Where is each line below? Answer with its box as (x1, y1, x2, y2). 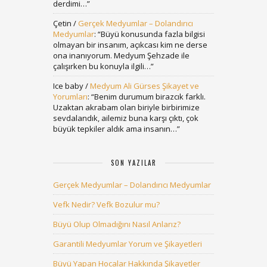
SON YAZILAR (110, 158, 157, 167)
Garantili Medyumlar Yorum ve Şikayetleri (53, 238, 202, 249)
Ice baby (53, 80, 83, 91)
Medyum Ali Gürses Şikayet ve (90, 80, 199, 91)
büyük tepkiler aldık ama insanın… (53, 123, 177, 134)
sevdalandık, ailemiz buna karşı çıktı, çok (53, 113, 198, 123)
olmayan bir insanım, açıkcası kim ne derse (53, 39, 207, 50)
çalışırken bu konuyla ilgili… (53, 61, 151, 72)
